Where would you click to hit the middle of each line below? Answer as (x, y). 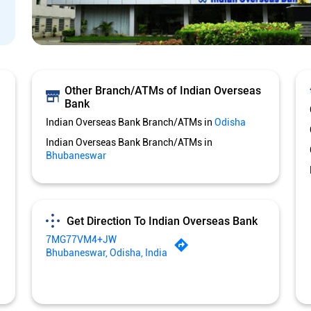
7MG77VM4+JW (81, 240)
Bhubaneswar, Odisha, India (107, 253)
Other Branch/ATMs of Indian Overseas (162, 91)
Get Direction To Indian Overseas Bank (162, 221)
